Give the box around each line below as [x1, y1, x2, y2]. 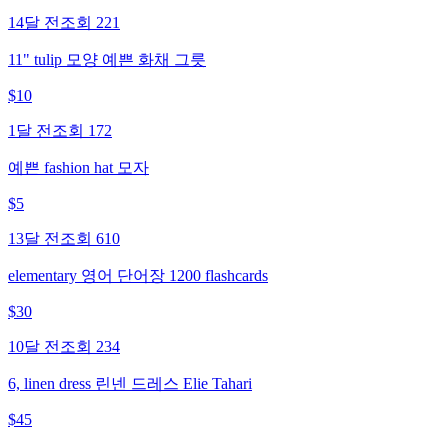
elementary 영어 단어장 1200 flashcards [8, 266, 268, 284]
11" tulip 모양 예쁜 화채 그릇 [8, 50, 206, 68]
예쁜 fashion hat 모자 [8, 158, 149, 176]
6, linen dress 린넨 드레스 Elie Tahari [8, 374, 252, 392]
